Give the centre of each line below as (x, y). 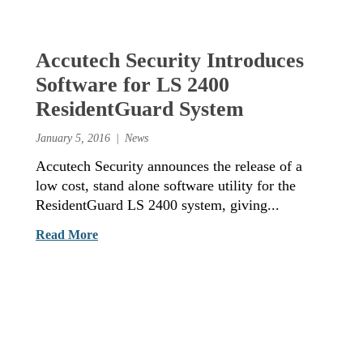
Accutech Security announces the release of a (169, 166)
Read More (67, 234)
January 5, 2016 (73, 137)
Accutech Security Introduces (170, 60)
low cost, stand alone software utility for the (166, 185)
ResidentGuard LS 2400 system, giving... (158, 205)
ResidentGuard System (140, 109)
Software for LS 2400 (132, 84)
